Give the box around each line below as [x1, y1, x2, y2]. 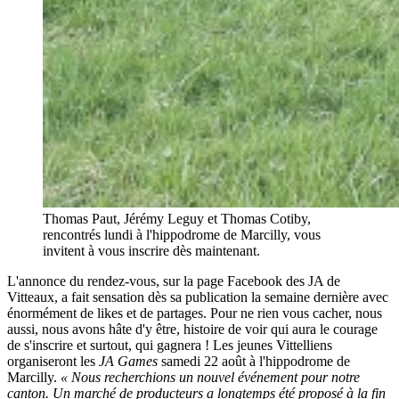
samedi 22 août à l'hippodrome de [161, 354, 350, 370]
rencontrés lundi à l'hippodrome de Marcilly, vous [43, 227, 321, 243]
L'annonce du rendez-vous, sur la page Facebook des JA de [7, 273, 340, 289]
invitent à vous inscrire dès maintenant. [43, 243, 260, 259]
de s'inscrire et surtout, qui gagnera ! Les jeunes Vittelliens [7, 338, 332, 354]
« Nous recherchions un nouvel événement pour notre [61, 370, 360, 386]
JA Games [99, 354, 161, 370]
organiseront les [7, 354, 99, 370]
